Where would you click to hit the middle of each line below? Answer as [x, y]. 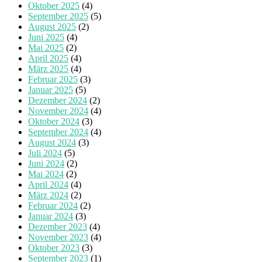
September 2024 [58, 132]
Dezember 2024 [58, 101]
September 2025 [58, 16]
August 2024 [52, 143]
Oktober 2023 [54, 248]
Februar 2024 [53, 206]
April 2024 [48, 185]
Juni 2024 [46, 164]
